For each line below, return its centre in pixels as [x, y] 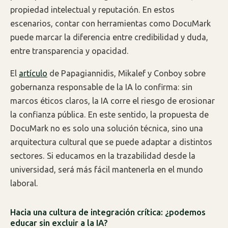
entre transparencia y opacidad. [69, 51]
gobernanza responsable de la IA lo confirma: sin [101, 87]
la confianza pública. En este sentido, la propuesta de [109, 115]
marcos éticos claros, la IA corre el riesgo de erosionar [112, 101]
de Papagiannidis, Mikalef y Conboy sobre [126, 74]
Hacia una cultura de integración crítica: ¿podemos [108, 212]
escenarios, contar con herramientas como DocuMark [110, 23]
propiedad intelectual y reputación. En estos [92, 9]
